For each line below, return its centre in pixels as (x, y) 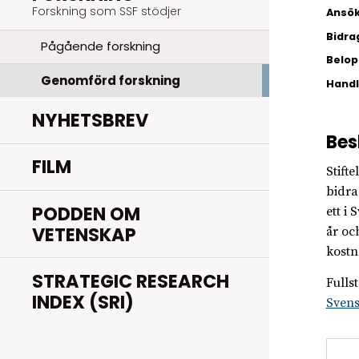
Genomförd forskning (110, 80)
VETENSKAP (84, 234)
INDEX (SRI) (83, 302)
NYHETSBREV (90, 120)
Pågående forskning (100, 46)
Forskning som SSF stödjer (107, 11)
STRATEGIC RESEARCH (131, 281)
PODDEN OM (86, 214)
